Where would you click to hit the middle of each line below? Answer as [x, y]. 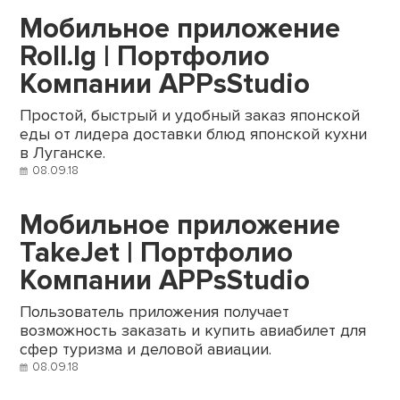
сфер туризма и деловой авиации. [146, 350]
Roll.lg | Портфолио [145, 57]
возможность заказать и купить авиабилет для [193, 331]
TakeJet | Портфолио [157, 253]
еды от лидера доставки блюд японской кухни [194, 135]
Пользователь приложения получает [155, 312]
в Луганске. [63, 154]
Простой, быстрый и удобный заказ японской [190, 116]
